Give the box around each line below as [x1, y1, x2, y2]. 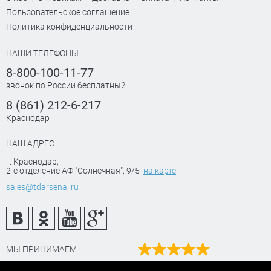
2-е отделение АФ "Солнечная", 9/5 [6, 166, 140, 175]
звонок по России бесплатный [6, 80, 126, 90]
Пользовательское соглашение [6, 7, 129, 17]
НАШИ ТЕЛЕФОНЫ [6, 48, 79, 58]
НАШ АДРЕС [6, 139, 54, 148]
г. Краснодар [6, 157, 57, 166]
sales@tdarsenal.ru [6, 182, 79, 192]
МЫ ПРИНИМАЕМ [6, 244, 77, 254]
